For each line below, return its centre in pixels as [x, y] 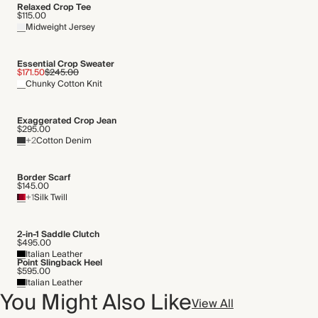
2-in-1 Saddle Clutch [58, 235]
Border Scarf [44, 178]
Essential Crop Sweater [66, 64]
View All [213, 303]
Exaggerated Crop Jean [67, 121]
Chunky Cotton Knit [64, 84]
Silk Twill [51, 198]
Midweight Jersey [60, 27]
